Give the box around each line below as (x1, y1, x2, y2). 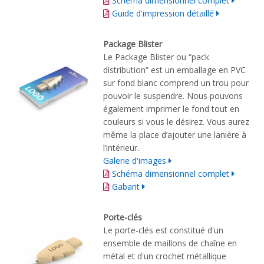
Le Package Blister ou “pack (103, 51, 209, 62)
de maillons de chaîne (143, 237, 225, 249)
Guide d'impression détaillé (112, 7, 216, 19)
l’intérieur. (103, 141, 139, 153)
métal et (103, 250, 135, 262)
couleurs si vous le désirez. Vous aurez (103, 115, 249, 127)
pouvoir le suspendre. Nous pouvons (103, 90, 243, 101)
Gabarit (112, 180, 142, 192)
